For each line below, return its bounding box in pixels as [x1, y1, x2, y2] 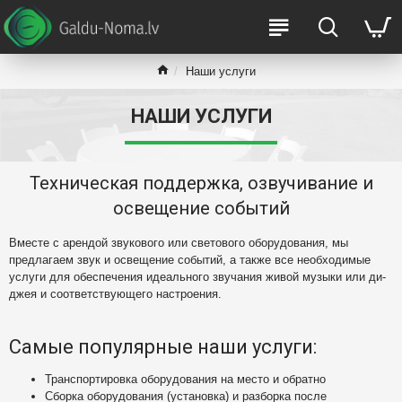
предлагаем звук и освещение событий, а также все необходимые [9, 253, 371, 267]
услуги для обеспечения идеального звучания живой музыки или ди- [9, 270, 386, 284]
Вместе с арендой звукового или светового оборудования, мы [9, 236, 348, 249]
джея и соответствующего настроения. [9, 287, 222, 301]
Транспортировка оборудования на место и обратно [45, 372, 326, 386]
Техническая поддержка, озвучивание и [29, 172, 373, 194]
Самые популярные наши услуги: [9, 336, 317, 358]
